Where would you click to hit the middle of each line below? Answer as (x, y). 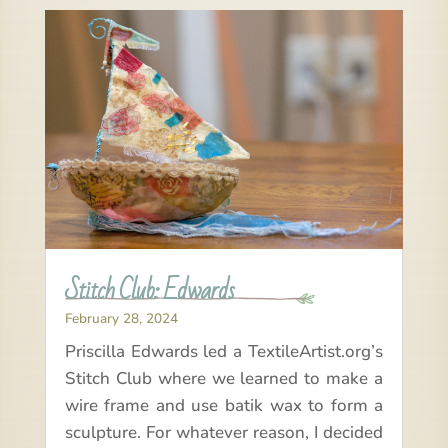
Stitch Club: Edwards (149, 290)
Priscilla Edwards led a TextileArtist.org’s (224, 352)
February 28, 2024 (121, 319)
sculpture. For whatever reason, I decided (224, 433)
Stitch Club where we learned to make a (224, 379)
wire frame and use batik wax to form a (224, 406)
